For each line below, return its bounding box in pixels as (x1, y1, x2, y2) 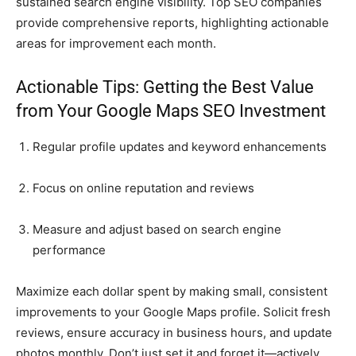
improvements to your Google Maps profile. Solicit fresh (16, 304, 331, 319)
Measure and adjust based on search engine (33, 221, 281, 237)
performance (33, 242, 106, 257)
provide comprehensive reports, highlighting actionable (16, 14, 329, 30)
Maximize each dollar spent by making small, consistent (16, 283, 327, 299)
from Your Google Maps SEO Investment (16, 100, 326, 121)
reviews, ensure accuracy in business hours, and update (16, 324, 332, 340)
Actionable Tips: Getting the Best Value (16, 76, 314, 97)
